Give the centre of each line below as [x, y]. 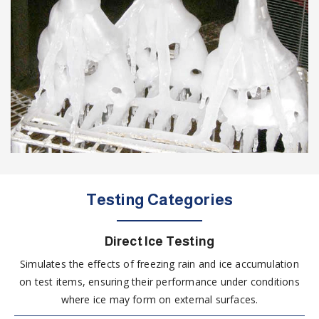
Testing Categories [159, 199]
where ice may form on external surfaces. [159, 299]
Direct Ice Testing [159, 241]
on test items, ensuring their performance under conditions [159, 281]
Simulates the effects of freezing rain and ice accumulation [159, 263]
